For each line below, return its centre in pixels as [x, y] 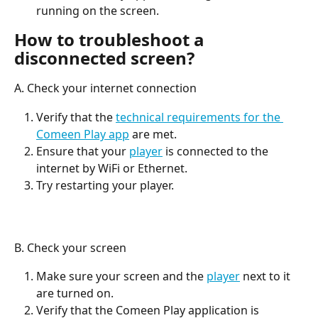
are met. [153, 134]
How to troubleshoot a [111, 40]
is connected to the [217, 151]
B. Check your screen [70, 247]
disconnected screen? [104, 58]
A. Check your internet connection [105, 88]
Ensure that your [83, 151]
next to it [267, 276]
